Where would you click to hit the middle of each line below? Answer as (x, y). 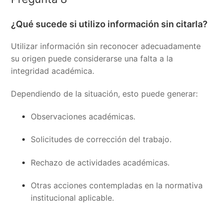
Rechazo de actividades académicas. (100, 162)
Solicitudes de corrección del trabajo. (101, 139)
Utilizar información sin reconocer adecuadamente (106, 46)
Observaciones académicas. (83, 117)
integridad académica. (53, 71)
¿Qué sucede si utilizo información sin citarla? (110, 24)
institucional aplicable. (73, 197)
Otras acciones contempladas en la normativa (117, 185)
